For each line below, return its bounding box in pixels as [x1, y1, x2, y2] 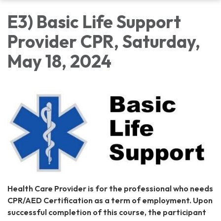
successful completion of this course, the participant [7, 207, 206, 217]
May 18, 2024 [7, 50, 111, 73]
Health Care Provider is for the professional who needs [7, 183, 213, 193]
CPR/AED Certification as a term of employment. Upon [7, 195, 213, 205]
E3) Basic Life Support [7, 11, 181, 33]
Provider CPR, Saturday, [7, 31, 200, 53]
